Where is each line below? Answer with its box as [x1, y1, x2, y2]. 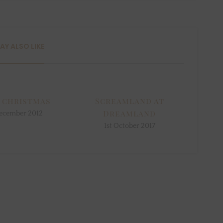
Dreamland [103, 108, 156, 119]
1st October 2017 [104, 122, 155, 130]
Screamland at [95, 96, 164, 107]
